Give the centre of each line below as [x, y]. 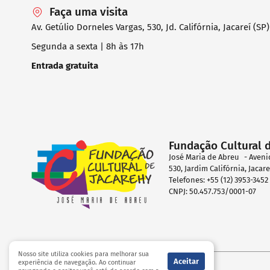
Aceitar [186, 261]
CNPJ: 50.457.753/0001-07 [213, 191]
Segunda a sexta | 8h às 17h [88, 46]
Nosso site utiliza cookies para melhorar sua [83, 254]
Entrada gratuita [65, 65]
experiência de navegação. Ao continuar [77, 262]
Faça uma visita [89, 11]
